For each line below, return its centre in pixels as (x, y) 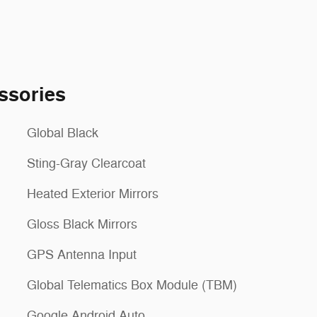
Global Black (63, 133)
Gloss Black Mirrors (82, 224)
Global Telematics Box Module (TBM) (132, 285)
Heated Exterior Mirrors (93, 194)
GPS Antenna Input (82, 254)
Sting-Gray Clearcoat (86, 163)
